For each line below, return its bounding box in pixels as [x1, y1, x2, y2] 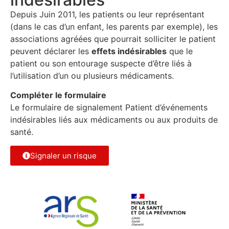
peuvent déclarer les [10, 45, 91, 56]
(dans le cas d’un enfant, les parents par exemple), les [10, 21, 218, 32]
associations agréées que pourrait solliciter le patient [10, 33, 216, 44]
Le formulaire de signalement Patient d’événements [10, 102, 208, 113]
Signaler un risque [30, 150, 97, 161]
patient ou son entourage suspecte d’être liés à [10, 58, 192, 68]
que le [167, 45, 193, 56]
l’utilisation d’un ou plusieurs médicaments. [10, 70, 174, 81]
